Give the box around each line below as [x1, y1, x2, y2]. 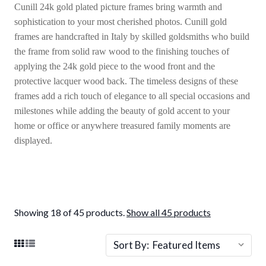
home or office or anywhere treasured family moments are [14, 121, 230, 131]
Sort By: [113, 239, 149, 251]
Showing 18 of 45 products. [14, 207, 126, 218]
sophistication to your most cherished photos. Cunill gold [14, 17, 227, 27]
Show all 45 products [126, 207, 211, 218]
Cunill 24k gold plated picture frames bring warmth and [14, 2, 222, 12]
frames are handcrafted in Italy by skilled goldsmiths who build [14, 31, 249, 42]
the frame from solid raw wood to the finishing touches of [14, 46, 229, 56]
